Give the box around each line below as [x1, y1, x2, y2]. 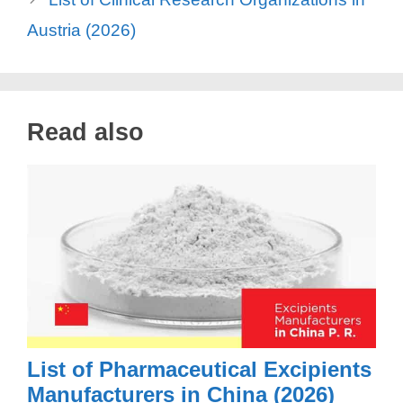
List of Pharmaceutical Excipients [27, 356, 372, 381]
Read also [27, 119, 144, 147]
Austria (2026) [27, 21, 136, 40]
